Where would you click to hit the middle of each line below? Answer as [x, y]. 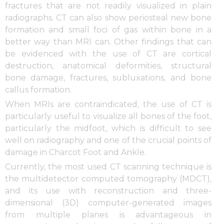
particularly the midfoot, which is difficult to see [108, 128]
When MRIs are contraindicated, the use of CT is [108, 104]
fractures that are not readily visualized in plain [108, 6]
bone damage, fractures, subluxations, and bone [108, 78]
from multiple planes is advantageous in [108, 215]
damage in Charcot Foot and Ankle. [75, 152]
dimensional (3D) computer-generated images [108, 203]
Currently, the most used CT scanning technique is [108, 167]
